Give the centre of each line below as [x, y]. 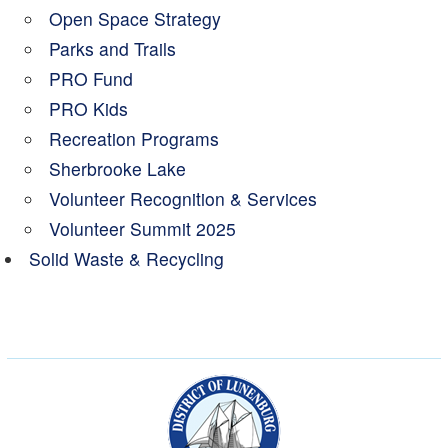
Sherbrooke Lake [117, 168]
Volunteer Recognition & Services [182, 198]
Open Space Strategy [134, 18]
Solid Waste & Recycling [126, 258]
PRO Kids [88, 108]
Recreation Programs [133, 138]
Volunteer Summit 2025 [142, 228]
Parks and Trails [112, 48]
